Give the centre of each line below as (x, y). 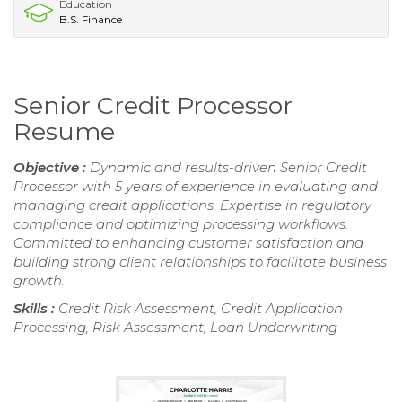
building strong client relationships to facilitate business (200, 262)
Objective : (52, 168)
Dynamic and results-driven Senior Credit (228, 168)
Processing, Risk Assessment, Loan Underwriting (175, 328)
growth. (39, 281)
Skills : (36, 309)
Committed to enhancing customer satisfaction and (188, 243)
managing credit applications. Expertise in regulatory (192, 205)
